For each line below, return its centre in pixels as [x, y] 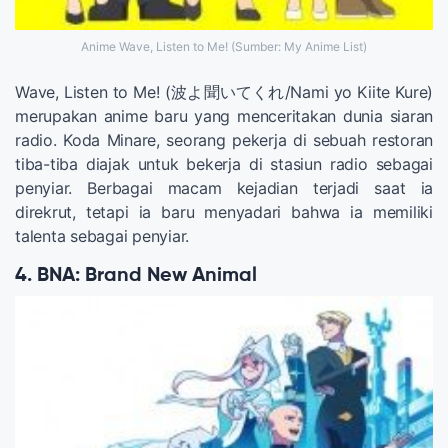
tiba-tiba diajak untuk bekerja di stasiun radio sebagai [224, 163]
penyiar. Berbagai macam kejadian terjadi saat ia [224, 187]
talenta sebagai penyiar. [102, 235]
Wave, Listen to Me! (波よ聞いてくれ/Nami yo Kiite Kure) [224, 91]
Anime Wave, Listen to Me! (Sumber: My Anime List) [224, 46]
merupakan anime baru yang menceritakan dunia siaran [224, 115]
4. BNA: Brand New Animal [136, 275]
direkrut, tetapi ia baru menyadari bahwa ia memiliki [224, 211]
